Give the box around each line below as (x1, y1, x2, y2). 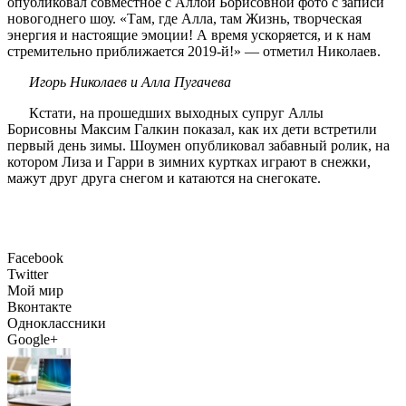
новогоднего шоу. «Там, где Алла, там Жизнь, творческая (7, 10, 362, 26)
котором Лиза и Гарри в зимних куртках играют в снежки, (7, 153, 371, 169)
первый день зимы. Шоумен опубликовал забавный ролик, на (7, 137, 390, 153)
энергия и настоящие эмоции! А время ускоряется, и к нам (7, 26, 371, 43)
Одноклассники (7, 314, 106, 331)
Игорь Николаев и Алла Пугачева (29, 73, 231, 90)
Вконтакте (7, 298, 72, 314)
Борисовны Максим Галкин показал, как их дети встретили (7, 121, 377, 137)
